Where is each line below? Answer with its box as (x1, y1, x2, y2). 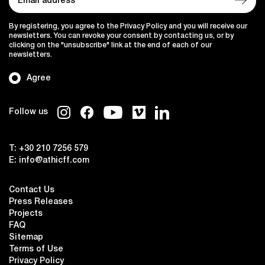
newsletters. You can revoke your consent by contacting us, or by (9, 33, 234, 40)
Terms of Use (9, 245, 63, 254)
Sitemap (9, 234, 43, 242)
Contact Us (9, 186, 54, 195)
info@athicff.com (19, 157, 89, 165)
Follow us (9, 108, 48, 117)
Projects (9, 210, 43, 218)
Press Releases (9, 198, 73, 206)
